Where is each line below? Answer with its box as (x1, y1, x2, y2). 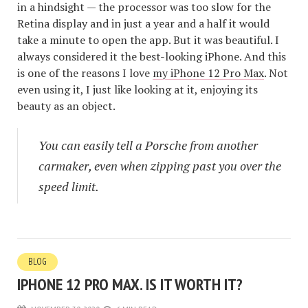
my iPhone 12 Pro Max (153, 65, 264, 80)
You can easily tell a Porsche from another (38, 136, 258, 153)
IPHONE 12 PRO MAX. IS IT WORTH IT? (17, 273, 243, 295)
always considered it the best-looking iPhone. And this (17, 48, 286, 64)
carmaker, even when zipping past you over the (38, 157, 281, 174)
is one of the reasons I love (17, 65, 153, 80)
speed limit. (38, 177, 99, 195)
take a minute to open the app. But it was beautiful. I (17, 32, 279, 47)
